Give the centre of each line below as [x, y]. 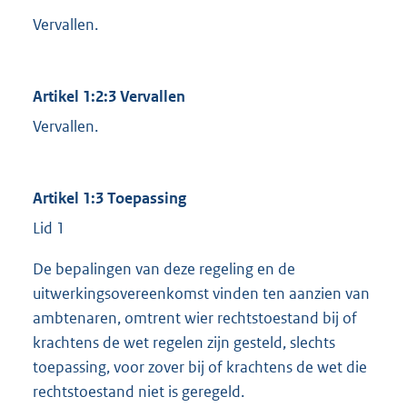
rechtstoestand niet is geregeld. [139, 392]
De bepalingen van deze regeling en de [164, 269]
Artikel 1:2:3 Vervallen [109, 97]
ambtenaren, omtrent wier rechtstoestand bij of [195, 318]
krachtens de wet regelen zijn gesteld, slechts [184, 343]
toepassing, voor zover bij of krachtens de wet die [200, 367]
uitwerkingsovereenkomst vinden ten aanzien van [201, 294]
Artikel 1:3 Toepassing [109, 199]
